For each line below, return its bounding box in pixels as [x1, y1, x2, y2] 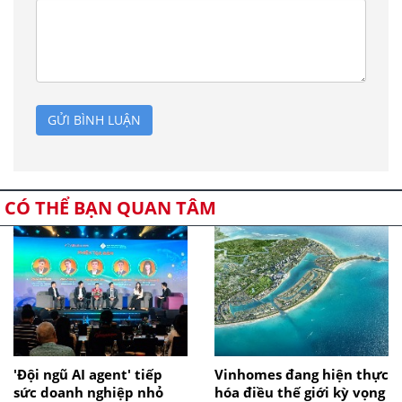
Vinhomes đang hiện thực [214, 364, 389, 383]
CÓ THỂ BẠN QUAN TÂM [4, 195, 216, 220]
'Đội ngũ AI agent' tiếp [13, 364, 162, 383]
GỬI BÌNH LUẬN [48, 110, 141, 128]
